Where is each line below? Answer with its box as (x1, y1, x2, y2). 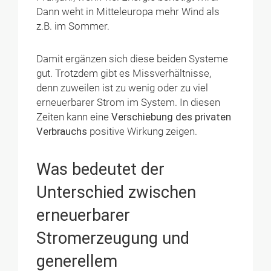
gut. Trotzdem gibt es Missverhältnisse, (36, 68, 212, 80)
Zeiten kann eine (36, 111, 112, 123)
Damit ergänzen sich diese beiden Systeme (36, 53, 229, 65)
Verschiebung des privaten (111, 111, 232, 123)
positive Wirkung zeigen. (87, 126, 198, 138)
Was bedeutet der (36, 159, 165, 179)
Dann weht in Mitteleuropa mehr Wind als (36, 6, 220, 18)
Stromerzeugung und (36, 228, 190, 248)
